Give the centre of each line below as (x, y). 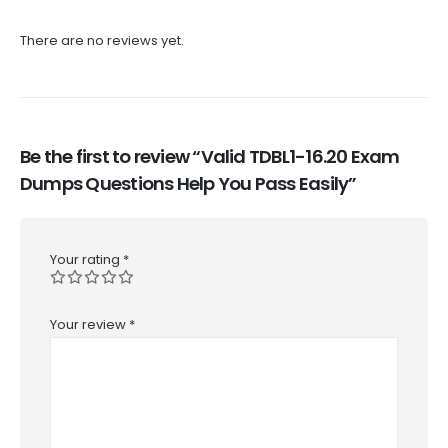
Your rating (86, 259)
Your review (89, 325)
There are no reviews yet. (102, 41)
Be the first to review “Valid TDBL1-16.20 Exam (210, 156)
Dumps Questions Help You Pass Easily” (188, 183)
